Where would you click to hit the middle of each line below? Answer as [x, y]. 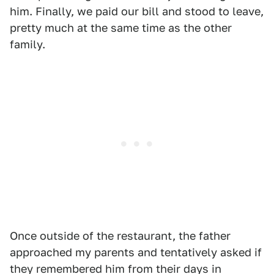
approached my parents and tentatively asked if [136, 252]
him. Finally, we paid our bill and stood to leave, [137, 11]
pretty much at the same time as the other [121, 28]
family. [28, 44]
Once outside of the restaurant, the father [120, 236]
